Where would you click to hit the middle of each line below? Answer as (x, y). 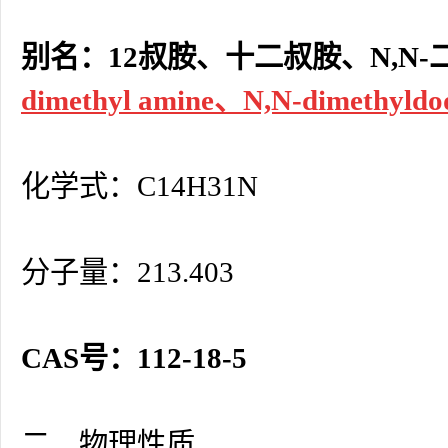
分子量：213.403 (127, 272)
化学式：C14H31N (139, 186)
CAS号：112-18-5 (134, 358)
